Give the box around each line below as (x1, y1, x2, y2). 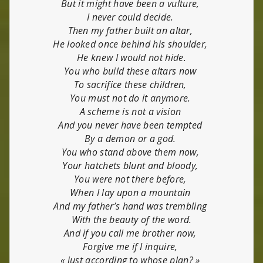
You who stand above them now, (61, 145, 202, 159)
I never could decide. (86, 10, 177, 23)
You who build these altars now (64, 64, 199, 77)
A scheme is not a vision (79, 104, 184, 118)
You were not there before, (74, 172, 189, 186)
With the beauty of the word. (71, 213, 192, 226)
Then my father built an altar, (68, 23, 195, 37)
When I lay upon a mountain (70, 186, 193, 199)
